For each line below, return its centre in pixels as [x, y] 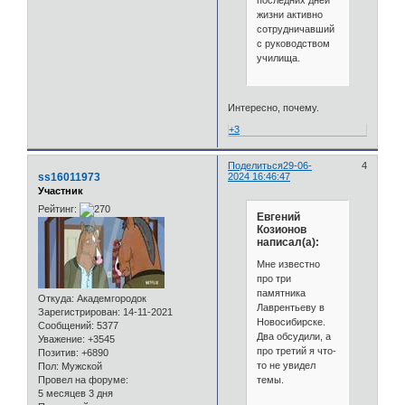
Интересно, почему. [274, 107]
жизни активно [289, 15]
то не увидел [286, 365]
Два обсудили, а [293, 336]
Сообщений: [66, 325]
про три [273, 278]
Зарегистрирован [78, 311]
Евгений [278, 217]
